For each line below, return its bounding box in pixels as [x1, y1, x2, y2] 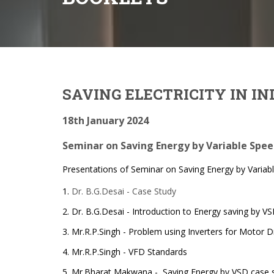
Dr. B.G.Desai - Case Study [72, 185, 176, 198]
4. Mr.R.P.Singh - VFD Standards [62, 246, 187, 258]
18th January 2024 [62, 114, 149, 128]
